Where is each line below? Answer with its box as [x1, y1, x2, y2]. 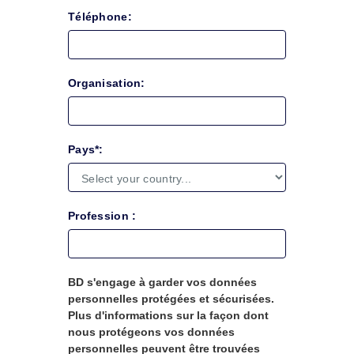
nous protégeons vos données [68, 326, 235, 338]
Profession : [68, 209, 137, 222]
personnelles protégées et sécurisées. [68, 292, 275, 305]
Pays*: [68, 143, 104, 156]
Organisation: [68, 77, 145, 89]
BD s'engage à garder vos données [68, 276, 258, 288]
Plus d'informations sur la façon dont [68, 309, 269, 322]
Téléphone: [68, 10, 132, 23]
